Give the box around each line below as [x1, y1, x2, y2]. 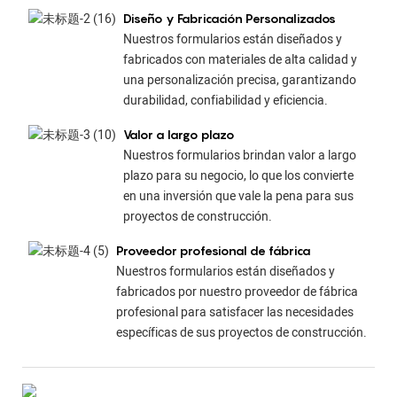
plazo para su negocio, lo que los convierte [122, 167, 354, 186]
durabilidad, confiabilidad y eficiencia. [122, 91, 328, 111]
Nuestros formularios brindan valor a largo [122, 146, 356, 166]
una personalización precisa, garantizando [122, 71, 356, 90]
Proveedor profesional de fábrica [115, 242, 311, 258]
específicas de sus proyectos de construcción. [115, 323, 367, 342]
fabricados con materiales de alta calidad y [122, 51, 357, 70]
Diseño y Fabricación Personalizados [122, 10, 336, 26]
